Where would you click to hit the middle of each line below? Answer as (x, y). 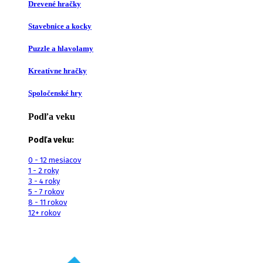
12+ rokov (44, 213)
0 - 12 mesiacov (55, 160)
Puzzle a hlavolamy (61, 49)
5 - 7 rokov (46, 191)
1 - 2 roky (43, 170)
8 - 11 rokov (48, 202)
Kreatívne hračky (58, 71)
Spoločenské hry (55, 93)
